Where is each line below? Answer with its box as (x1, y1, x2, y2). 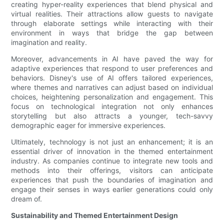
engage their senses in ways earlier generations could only (11, 185, 213, 194)
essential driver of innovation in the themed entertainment (11, 147, 213, 156)
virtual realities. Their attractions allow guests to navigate (11, 9, 213, 18)
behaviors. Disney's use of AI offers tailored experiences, (11, 73, 213, 82)
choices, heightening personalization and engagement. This (11, 92, 213, 101)
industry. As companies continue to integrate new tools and (11, 156, 213, 165)
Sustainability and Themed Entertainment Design (11, 211, 178, 220)
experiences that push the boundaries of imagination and (11, 175, 213, 184)
